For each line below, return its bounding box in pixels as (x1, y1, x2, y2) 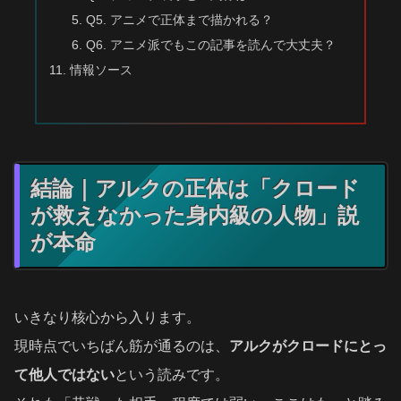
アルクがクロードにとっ (229, 337, 387, 354)
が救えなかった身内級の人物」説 (30, 202, 359, 227)
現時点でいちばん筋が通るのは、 (14, 337, 229, 354)
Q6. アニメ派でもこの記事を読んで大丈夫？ (85, 37, 336, 52)
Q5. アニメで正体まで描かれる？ (85, 12, 273, 27)
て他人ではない (14, 366, 115, 382)
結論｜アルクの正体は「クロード (30, 175, 360, 200)
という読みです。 (115, 366, 229, 382)
